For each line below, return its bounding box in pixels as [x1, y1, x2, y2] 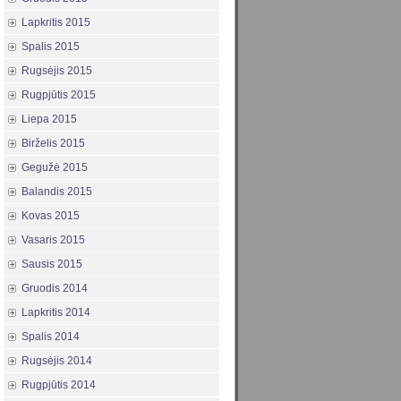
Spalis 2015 [21, 40, 80, 54]
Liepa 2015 [21, 113, 77, 126]
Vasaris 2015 [21, 234, 85, 247]
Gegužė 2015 [21, 161, 88, 175]
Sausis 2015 [21, 258, 82, 271]
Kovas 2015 [21, 209, 80, 223]
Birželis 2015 [21, 137, 85, 150]
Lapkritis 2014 [21, 306, 90, 320]
